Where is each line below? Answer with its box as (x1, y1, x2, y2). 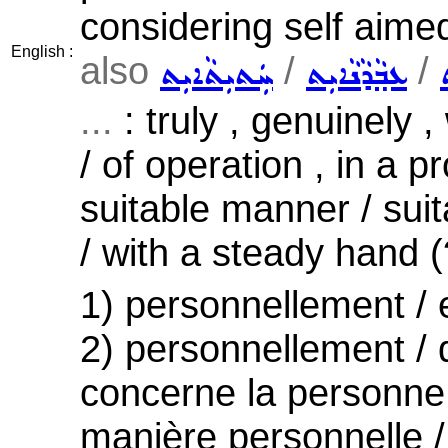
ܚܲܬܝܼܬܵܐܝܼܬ (160, 51, 273, 99)
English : (11, 43, 73, 60)
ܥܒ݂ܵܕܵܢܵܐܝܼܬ (306, 51, 407, 99)
